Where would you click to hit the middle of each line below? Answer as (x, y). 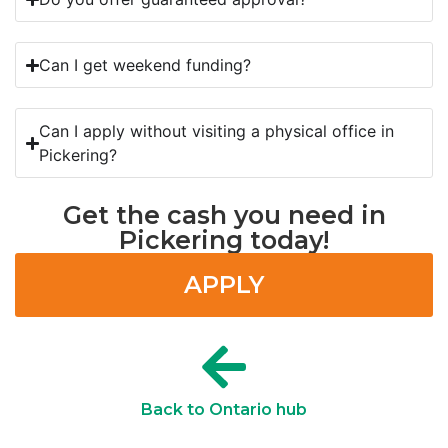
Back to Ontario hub (224, 410)
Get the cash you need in (224, 215)
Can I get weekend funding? (145, 65)
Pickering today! (224, 240)
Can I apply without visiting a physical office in (217, 131)
